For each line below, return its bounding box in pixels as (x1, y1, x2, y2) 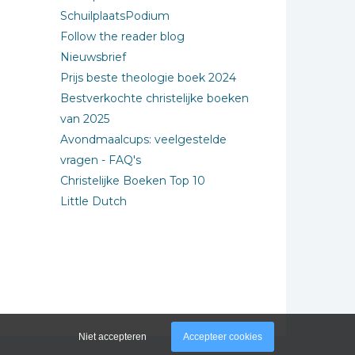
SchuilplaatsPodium (60, 9, 170, 23)
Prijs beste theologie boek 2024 (60, 71, 236, 85)
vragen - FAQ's (60, 153, 141, 167)
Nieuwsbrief (60, 50, 126, 64)
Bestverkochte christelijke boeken (60, 91, 249, 105)
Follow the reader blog (60, 29, 185, 44)
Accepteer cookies (183, 331, 262, 343)
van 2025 (60, 112, 109, 126)
